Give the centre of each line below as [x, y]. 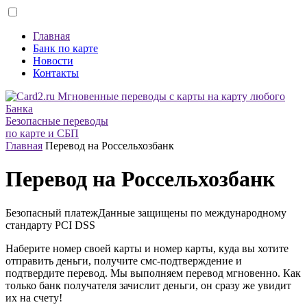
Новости [53, 61]
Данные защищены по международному [192, 212]
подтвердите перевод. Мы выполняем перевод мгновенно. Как [153, 273]
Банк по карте [65, 48]
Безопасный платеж [52, 212]
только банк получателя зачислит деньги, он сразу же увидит [148, 285]
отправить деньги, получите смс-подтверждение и [124, 260]
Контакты [56, 73]
